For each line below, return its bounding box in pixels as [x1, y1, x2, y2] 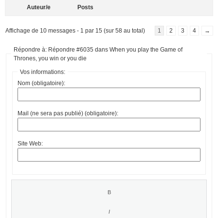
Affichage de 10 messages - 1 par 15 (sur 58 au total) [5, 27, 145, 34]
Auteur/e [26, 3, 51, 11]
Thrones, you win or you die [14, 54, 87, 62]
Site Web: [18, 140, 43, 147]
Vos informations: [20, 68, 65, 75]
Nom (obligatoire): [18, 79, 65, 87]
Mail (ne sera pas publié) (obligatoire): [18, 109, 118, 117]
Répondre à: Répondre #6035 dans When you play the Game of [14, 46, 182, 53]
